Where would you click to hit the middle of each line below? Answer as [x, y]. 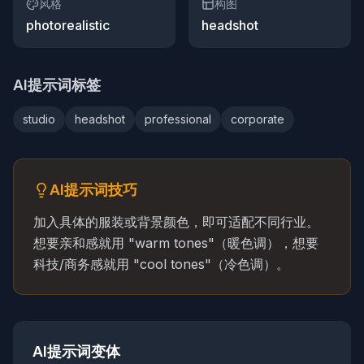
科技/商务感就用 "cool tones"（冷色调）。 [161, 264]
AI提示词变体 [76, 351]
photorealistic [68, 25]
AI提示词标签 [57, 85]
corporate [258, 119]
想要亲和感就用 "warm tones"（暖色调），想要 [176, 243]
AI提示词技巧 [93, 190]
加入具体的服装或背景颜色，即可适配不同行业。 [176, 222]
